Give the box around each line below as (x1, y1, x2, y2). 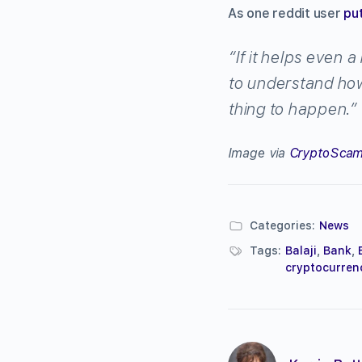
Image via (228, 145, 289, 161)
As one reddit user (228, 5, 344, 21)
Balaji (285, 243, 317, 257)
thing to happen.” (228, 99, 356, 119)
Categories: (250, 218, 315, 232)
